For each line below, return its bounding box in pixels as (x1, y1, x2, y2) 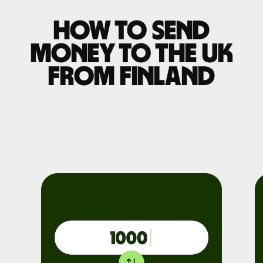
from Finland (48, 63, 215, 90)
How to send (53, 17, 210, 45)
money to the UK (30, 40, 233, 68)
